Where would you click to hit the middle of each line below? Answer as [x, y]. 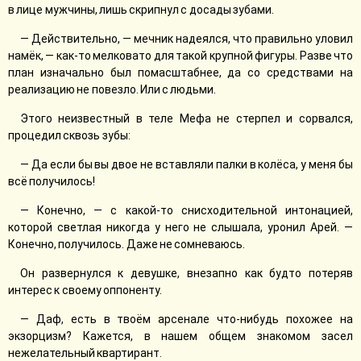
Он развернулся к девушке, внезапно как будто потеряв [187, 273]
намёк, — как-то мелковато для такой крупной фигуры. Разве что [180, 56]
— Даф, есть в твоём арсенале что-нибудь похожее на [187, 319]
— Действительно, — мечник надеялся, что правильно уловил [187, 39]
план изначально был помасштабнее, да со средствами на [180, 73]
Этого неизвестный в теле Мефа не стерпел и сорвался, [187, 118]
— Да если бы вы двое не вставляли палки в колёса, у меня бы [187, 164]
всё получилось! [52, 181]
